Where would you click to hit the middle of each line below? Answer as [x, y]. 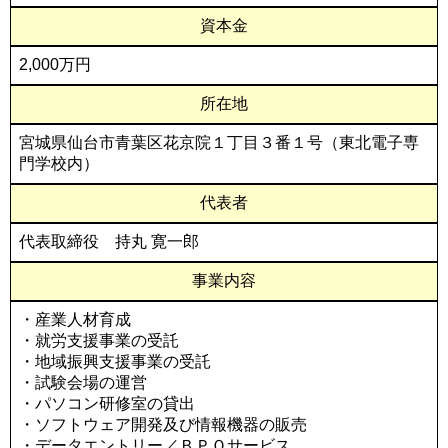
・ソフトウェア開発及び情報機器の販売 [163, 424]
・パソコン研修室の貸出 [107, 403]
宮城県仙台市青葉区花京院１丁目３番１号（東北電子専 [219, 142]
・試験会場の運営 [83, 382]
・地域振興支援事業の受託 [115, 361]
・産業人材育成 [75, 319]
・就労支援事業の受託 [99, 340]
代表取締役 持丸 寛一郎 [109, 241]
